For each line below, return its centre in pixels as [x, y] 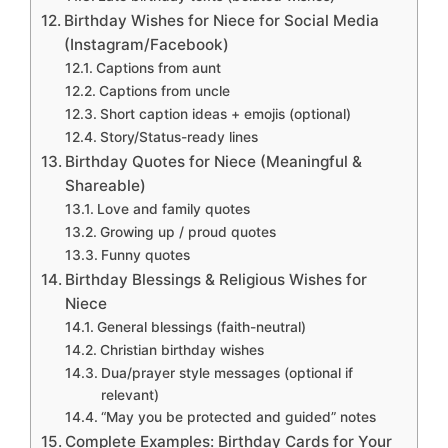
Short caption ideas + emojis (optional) [225, 114]
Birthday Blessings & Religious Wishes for [216, 280]
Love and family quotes [173, 209]
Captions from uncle [164, 91]
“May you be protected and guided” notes [238, 417]
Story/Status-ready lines [178, 137]
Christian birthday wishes [181, 350]
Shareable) [106, 186]
